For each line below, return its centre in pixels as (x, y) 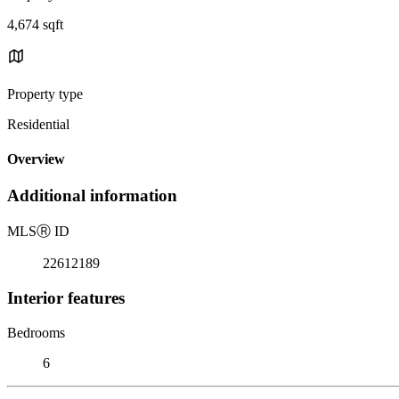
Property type (45, 94)
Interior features (66, 297)
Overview (36, 159)
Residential (38, 124)
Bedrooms (36, 332)
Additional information (92, 196)
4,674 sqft (35, 24)
